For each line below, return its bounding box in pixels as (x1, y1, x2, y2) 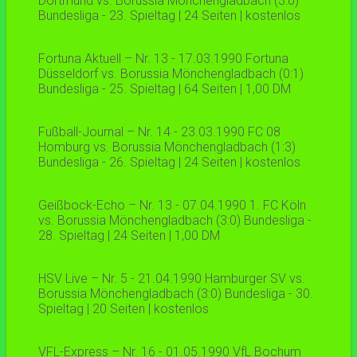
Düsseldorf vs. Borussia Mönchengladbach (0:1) (38, 66, 304, 82)
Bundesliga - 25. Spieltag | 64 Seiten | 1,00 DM (38, 81, 291, 97)
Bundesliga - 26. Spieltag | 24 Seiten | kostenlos (38, 155, 300, 171)
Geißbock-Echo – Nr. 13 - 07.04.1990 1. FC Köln (38, 198, 306, 214)
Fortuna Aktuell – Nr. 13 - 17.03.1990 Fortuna (38, 51, 288, 67)
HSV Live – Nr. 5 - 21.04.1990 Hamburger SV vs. (38, 271, 305, 287)
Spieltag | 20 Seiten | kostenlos (38, 301, 209, 317)
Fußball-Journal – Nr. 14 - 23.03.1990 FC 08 (38, 124, 280, 140)
